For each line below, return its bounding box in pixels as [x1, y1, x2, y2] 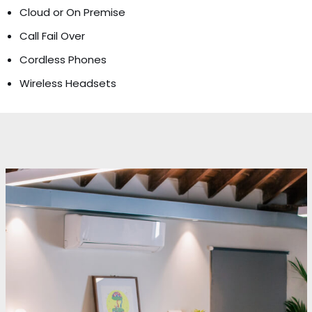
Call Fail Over [19, 29, 85, 43]
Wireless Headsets [19, 76, 116, 91]
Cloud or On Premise [19, 5, 125, 19]
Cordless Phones [19, 52, 107, 67]
